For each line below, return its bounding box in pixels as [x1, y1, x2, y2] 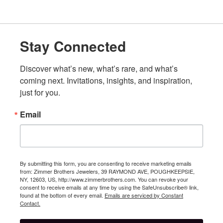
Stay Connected [20, 36, 126, 57]
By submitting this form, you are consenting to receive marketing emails [20, 159, 192, 168]
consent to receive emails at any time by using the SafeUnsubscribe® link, [20, 183, 199, 192]
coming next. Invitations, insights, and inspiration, [20, 75, 192, 87]
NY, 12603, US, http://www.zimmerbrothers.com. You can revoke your [20, 175, 188, 184]
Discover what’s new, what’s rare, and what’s [20, 63, 178, 75]
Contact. [20, 199, 40, 208]
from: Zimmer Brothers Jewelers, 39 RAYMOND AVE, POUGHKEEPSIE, [20, 167, 195, 176]
